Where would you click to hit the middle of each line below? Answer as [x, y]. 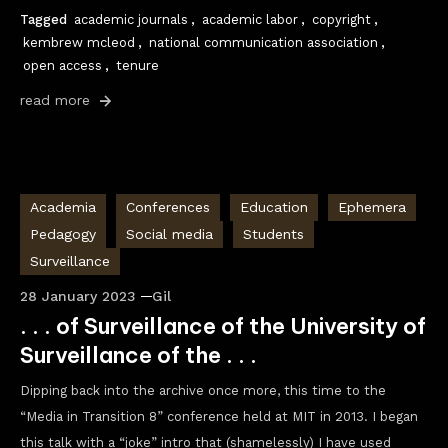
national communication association [263, 42]
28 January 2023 [78, 296]
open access [62, 65]
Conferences [168, 207]
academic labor [250, 19]
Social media [169, 234]
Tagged [45, 19]
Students [273, 234]
